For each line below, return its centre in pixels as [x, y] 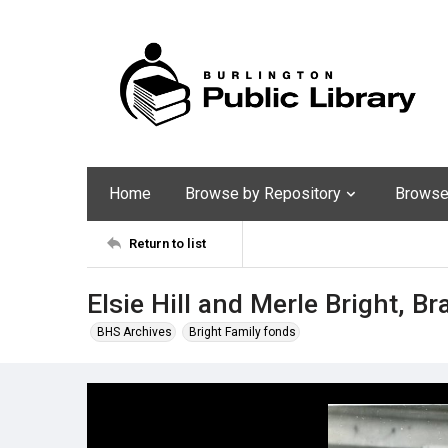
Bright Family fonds [242, 331]
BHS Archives [134, 331]
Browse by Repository [263, 193]
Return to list [167, 244]
